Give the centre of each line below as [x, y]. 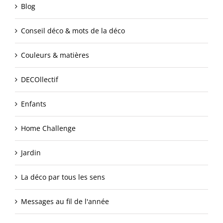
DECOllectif [40, 80]
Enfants [34, 104]
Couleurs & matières [55, 55]
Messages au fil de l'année [65, 202]
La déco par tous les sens [63, 177]
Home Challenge [48, 128]
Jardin [31, 153]
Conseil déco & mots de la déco [73, 31]
